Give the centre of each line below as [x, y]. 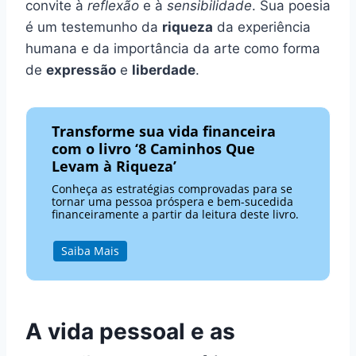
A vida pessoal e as [130, 331]
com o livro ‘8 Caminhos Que [154, 149]
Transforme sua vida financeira [164, 132]
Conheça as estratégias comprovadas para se [172, 189]
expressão [81, 70]
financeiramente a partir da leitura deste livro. [176, 215]
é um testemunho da [94, 27]
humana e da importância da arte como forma [173, 49]
